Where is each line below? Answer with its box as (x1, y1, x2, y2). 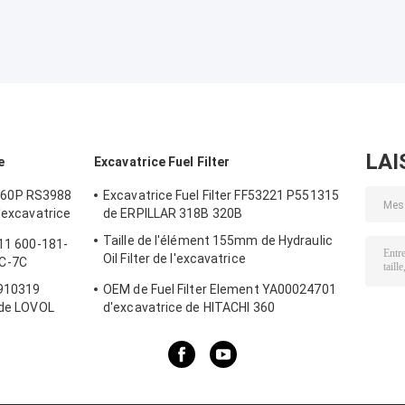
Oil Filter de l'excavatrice (103, 251, 246, 267)
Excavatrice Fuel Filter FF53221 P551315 (103, 188, 339, 203)
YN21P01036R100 (103, 269, 210, 285)
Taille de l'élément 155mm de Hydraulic (103, 233, 333, 249)
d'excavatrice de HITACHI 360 (103, 300, 275, 316)
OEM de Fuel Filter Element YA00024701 (103, 282, 336, 297)
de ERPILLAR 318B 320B (103, 206, 243, 221)
